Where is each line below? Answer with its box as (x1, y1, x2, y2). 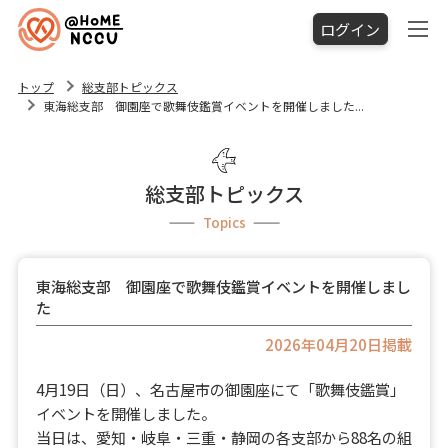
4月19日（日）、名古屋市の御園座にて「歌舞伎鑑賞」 (35, 377, 405, 400)
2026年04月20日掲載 (265, 332, 413, 355)
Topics (202, 212, 246, 233)
